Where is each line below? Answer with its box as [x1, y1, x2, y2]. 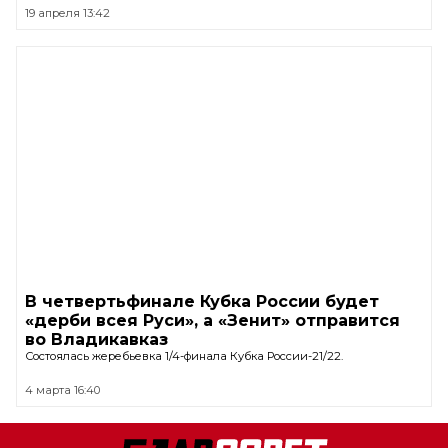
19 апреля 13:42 [25, 6, 110, 21]
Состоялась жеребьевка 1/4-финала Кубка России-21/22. [25, 349, 343, 364]
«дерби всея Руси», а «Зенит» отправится [25, 311, 400, 331]
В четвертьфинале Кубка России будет [25, 292, 379, 312]
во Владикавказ [25, 330, 168, 350]
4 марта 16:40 [25, 383, 100, 398]
